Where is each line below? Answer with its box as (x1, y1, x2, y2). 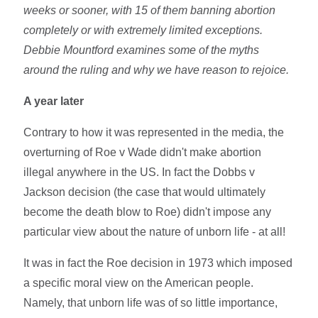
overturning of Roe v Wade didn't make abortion (23, 146, 262, 158)
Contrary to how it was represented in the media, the (23, 126, 285, 138)
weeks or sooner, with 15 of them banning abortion (23, 4, 276, 16)
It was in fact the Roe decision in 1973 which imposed (23, 256, 293, 269)
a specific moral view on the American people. (23, 276, 254, 289)
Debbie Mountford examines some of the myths (23, 43, 260, 56)
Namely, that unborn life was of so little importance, (23, 296, 278, 309)
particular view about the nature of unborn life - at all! (23, 225, 286, 238)
